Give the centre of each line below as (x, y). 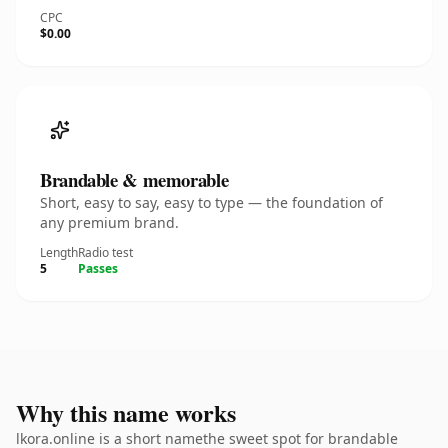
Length (59, 252)
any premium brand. (109, 222)
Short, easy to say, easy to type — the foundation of (211, 202)
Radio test (105, 252)
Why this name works (126, 412)
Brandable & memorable (134, 179)
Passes (98, 268)
